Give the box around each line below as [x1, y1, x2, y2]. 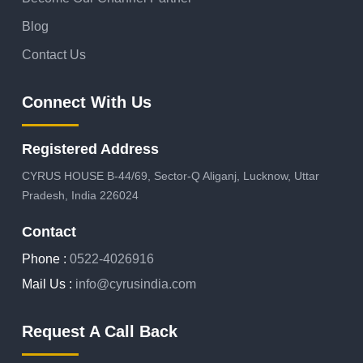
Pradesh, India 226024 [22, 189, 139, 202]
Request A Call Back [22, 322, 177, 340]
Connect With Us [22, 93, 152, 111]
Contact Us [22, 48, 86, 62]
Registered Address [22, 141, 159, 157]
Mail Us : [22, 277, 72, 291]
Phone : [22, 252, 66, 266]
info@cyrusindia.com [75, 277, 196, 291]
